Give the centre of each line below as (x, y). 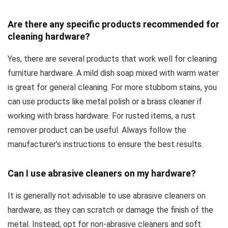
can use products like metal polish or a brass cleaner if (105, 102)
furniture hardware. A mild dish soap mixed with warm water (113, 73)
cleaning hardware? (49, 37)
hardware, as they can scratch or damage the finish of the (110, 210)
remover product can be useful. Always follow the (97, 130)
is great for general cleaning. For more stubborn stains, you (112, 88)
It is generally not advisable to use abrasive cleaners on (107, 196)
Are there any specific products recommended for (113, 24)
